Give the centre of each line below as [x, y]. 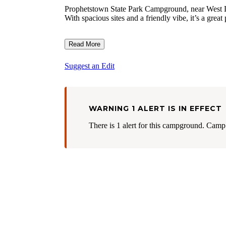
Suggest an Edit [90, 66]
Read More [84, 44]
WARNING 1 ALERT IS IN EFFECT [155, 109]
